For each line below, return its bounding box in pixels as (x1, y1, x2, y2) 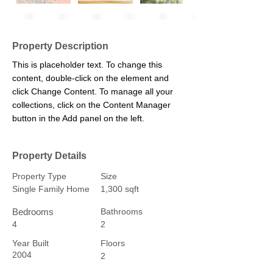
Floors (101, 238, 125, 248)
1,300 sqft (101, 184, 139, 194)
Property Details (12, 151, 87, 161)
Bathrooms (101, 207, 143, 216)
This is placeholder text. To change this (12, 60, 165, 69)
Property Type (12, 171, 66, 181)
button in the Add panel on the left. (12, 113, 144, 123)
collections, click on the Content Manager (12, 100, 173, 110)
